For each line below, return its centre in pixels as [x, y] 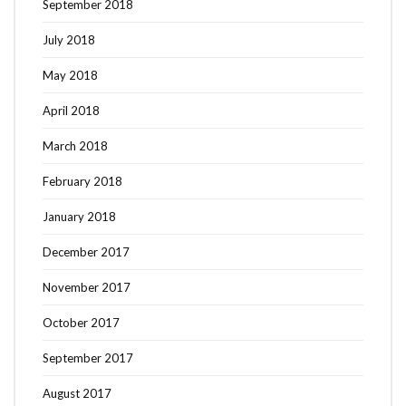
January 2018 [79, 216]
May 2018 [70, 75]
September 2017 [88, 358]
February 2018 [82, 181]
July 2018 [69, 39]
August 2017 [77, 393]
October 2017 [81, 322]
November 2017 [87, 287]
